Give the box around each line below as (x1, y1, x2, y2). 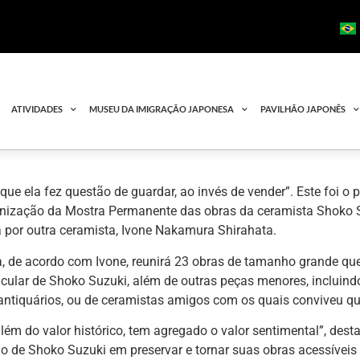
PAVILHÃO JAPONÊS (260, 104, 346, 115)
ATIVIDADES (11, 104, 63, 115)
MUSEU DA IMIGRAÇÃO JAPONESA (89, 104, 235, 115)
